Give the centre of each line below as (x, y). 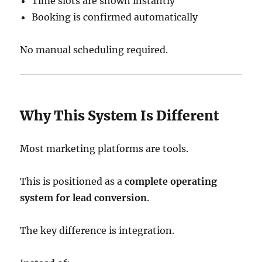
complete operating (171, 182)
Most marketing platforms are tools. (104, 149)
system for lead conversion (84, 198)
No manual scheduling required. (94, 50)
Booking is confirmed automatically (115, 17)
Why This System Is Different (120, 116)
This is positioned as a (73, 182)
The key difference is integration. (97, 231)
